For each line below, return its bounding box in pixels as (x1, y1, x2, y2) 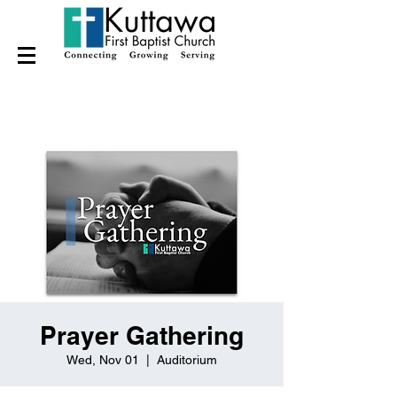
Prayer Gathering (40, 321, 244, 350)
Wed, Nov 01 (66, 353, 139, 367)
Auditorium (157, 353, 217, 367)
